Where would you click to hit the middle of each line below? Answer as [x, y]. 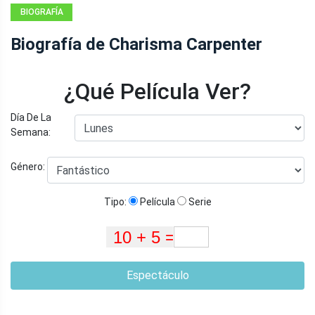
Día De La [31, 117]
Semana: [31, 132]
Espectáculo [157, 275]
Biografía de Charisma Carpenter [136, 44]
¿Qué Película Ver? [157, 91]
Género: [29, 167]
